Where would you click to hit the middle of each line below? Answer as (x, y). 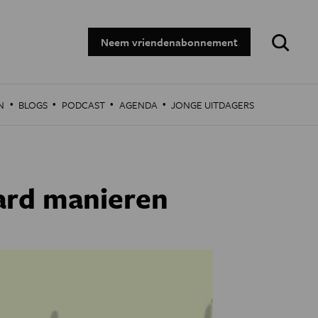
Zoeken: (283, 33)
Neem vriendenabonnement (169, 42)
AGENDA (138, 105)
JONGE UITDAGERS (213, 105)
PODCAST (83, 105)
